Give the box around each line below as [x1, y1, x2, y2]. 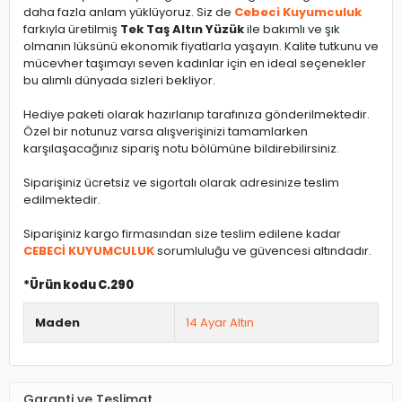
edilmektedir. [23, 190, 100, 208]
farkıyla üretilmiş [23, 20, 120, 38]
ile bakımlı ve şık [247, 20, 340, 38]
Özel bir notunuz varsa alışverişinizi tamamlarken [23, 122, 308, 140]
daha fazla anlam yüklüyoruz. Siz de [23, 3, 234, 21]
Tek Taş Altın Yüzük [120, 20, 247, 38]
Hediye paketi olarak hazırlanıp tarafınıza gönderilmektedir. [23, 105, 370, 123]
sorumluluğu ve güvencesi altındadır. [157, 241, 371, 259]
